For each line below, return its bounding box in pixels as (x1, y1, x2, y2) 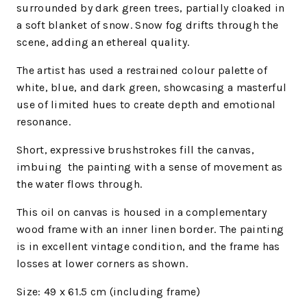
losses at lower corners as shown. (16, 257, 188, 271)
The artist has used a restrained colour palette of (16, 64, 267, 77)
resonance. (16, 115, 71, 129)
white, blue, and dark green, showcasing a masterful (16, 81, 287, 95)
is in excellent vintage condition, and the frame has (16, 240, 280, 254)
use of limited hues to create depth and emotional (16, 98, 276, 112)
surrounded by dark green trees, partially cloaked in (16, 1, 285, 15)
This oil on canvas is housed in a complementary (16, 206, 267, 219)
